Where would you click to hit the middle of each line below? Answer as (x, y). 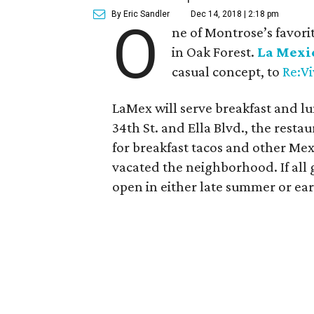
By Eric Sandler (141, 14)
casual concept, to (227, 71)
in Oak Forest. (215, 52)
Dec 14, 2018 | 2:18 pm (235, 14)
